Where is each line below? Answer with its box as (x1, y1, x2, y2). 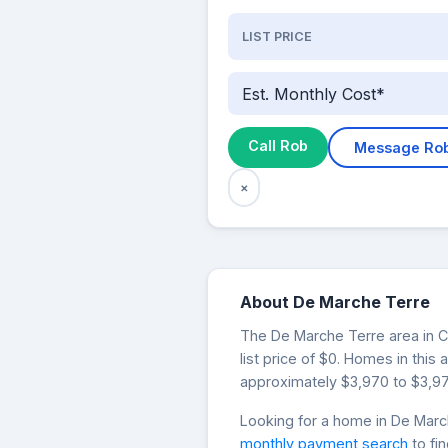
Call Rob (248, 137, 308, 155)
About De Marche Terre (240, 292, 430, 313)
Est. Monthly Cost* (241, 83, 385, 104)
